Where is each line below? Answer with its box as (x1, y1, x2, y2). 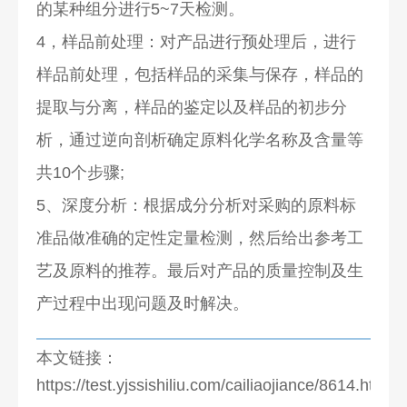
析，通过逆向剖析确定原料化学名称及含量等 (36, 130, 364, 149)
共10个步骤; (36, 163, 125, 182)
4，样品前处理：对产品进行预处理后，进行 (36, 32, 357, 51)
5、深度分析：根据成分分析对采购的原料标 (36, 195, 357, 214)
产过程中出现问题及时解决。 (36, 293, 250, 313)
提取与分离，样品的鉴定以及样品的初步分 (36, 97, 348, 116)
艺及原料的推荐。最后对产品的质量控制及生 (36, 261, 364, 280)
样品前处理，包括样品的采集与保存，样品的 (36, 65, 364, 84)
